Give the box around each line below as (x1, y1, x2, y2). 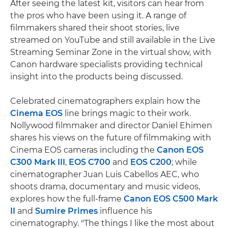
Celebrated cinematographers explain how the (10, 96, 201, 106)
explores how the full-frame (10, 193, 124, 204)
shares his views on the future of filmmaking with (10, 132, 211, 142)
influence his (98, 206, 152, 216)
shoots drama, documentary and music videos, (10, 181, 200, 191)
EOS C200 (130, 157, 172, 167)
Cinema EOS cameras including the (10, 145, 157, 155)
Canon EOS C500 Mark (124, 193, 218, 204)
